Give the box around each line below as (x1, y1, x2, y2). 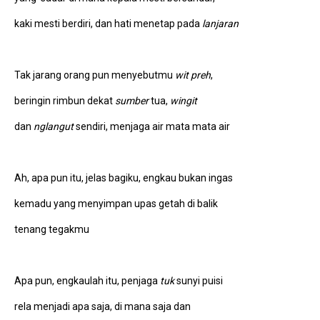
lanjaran (202, 17, 239, 29)
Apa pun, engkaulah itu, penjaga (14, 274, 160, 286)
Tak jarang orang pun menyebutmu (14, 69, 175, 81)
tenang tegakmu (14, 223, 89, 235)
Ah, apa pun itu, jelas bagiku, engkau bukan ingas (14, 171, 233, 184)
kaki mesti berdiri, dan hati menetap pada (14, 17, 202, 29)
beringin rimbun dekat (14, 94, 115, 106)
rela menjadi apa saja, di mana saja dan (14, 300, 191, 312)
